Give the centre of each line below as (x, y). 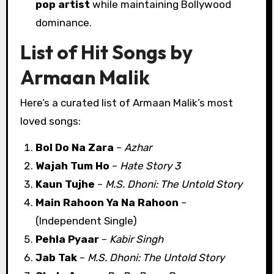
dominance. (64, 22)
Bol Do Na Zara (75, 147)
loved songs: (50, 121)
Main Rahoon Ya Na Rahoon (107, 202)
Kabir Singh (137, 239)
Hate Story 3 (150, 165)
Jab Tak (57, 257)
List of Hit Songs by (106, 52)
